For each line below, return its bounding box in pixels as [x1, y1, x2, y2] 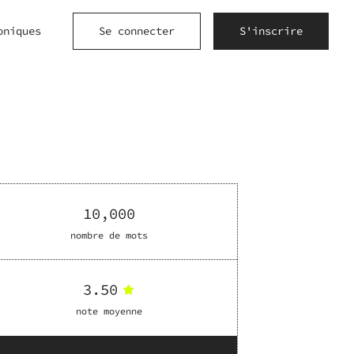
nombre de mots [70, 228, 149, 241]
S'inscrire [239, 24, 303, 38]
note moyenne [76, 305, 143, 318]
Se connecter [99, 24, 175, 38]
